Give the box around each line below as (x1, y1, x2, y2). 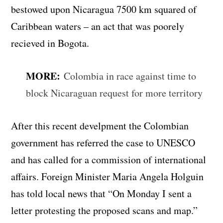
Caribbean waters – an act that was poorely (11, 19, 185, 33)
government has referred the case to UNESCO (11, 135, 196, 149)
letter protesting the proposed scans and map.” (11, 203, 198, 217)
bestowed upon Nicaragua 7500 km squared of (11, 2, 197, 16)
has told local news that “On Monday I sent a (11, 186, 192, 200)
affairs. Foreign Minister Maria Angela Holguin (11, 169, 204, 183)
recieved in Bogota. (11, 36, 90, 50)
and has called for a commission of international (11, 152, 207, 166)
